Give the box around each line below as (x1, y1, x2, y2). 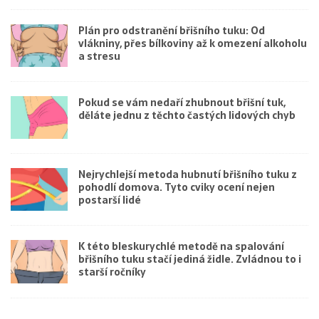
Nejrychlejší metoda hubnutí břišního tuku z (78, 167, 297, 183)
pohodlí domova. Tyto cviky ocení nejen (78, 179, 275, 196)
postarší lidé (78, 192, 141, 209)
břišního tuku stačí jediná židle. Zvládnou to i (78, 251, 301, 268)
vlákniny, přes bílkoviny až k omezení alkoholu (78, 36, 307, 52)
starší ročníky (78, 264, 146, 281)
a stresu (78, 48, 120, 65)
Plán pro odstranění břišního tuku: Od (78, 23, 265, 39)
